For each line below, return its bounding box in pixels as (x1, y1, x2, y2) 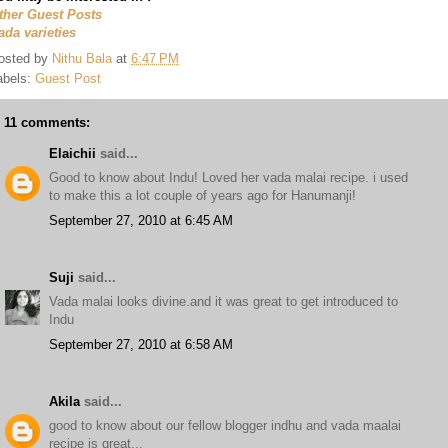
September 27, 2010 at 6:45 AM (49, 212, 233, 228)
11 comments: (4, 114, 90, 130)
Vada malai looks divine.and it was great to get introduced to (49, 294, 398, 309)
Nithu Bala (52, 50, 112, 66)
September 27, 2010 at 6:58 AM (49, 336, 233, 352)
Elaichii (49, 145, 96, 161)
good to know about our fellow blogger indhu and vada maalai (49, 418, 401, 433)
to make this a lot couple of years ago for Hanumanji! (49, 188, 356, 203)
